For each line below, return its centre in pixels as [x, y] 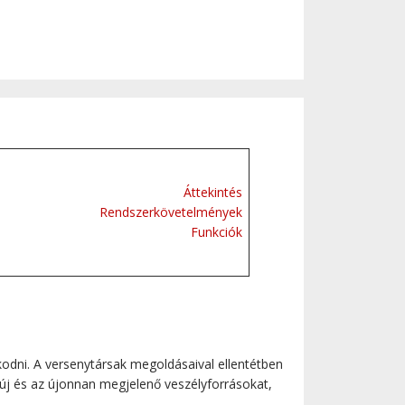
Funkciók [217, 232]
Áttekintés [213, 192]
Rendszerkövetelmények [171, 212]
